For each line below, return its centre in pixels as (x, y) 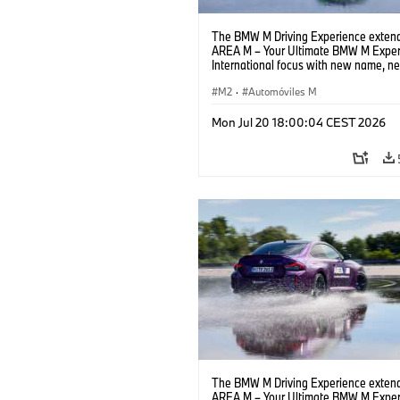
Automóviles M (283, 91)
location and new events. (273, 79)
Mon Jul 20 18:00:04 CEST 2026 (299, 122)
